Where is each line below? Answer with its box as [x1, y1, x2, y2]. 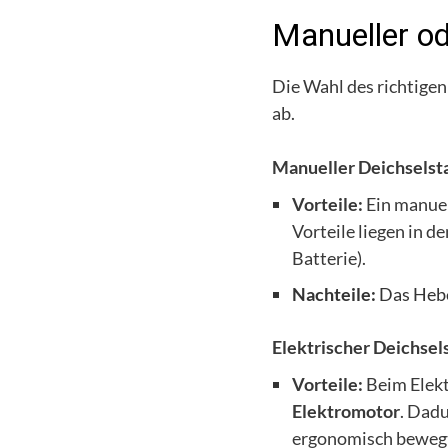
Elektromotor [292, 400, 400, 422]
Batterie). [292, 247, 366, 269]
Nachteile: [292, 283, 376, 305]
